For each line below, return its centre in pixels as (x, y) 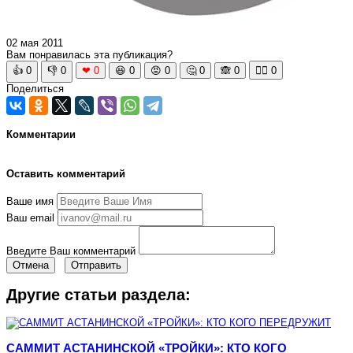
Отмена (31, 265)
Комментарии (41, 134)
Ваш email (30, 217)
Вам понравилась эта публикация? (89, 54)
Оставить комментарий (66, 173)
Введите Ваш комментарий (71, 251)
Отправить (96, 265)
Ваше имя (30, 201)
